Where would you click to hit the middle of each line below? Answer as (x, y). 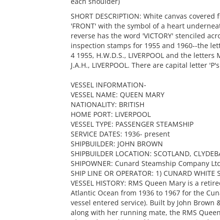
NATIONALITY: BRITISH (107, 104)
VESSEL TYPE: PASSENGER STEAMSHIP (132, 124)
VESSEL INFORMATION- (108, 85)
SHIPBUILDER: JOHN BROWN (117, 144)
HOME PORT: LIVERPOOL (110, 114)
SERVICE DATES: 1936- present (120, 134)
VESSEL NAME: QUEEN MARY (117, 95)
